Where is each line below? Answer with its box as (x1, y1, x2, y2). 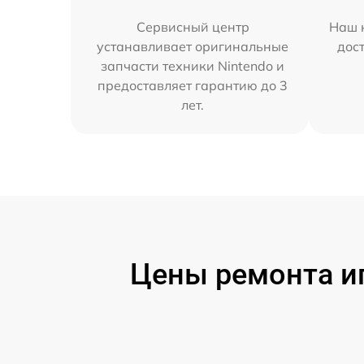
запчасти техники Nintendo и (101, 58, 285, 75)
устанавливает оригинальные (97, 38, 289, 55)
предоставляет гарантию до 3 (97, 77, 288, 94)
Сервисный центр (136, 19, 249, 36)
